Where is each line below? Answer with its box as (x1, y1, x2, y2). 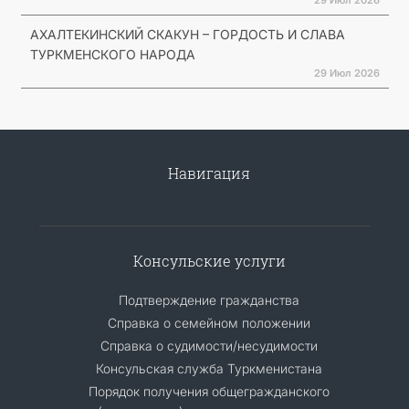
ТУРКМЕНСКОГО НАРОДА (29, 46, 195, 62)
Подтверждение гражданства (119, 291, 299, 308)
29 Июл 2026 (313, 66, 380, 79)
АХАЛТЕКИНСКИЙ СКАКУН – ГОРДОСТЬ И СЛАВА (29, 26, 345, 42)
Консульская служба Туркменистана (96, 360, 322, 376)
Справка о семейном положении (108, 314, 310, 330)
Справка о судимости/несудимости (100, 337, 318, 353)
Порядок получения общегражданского (89, 383, 330, 399)
